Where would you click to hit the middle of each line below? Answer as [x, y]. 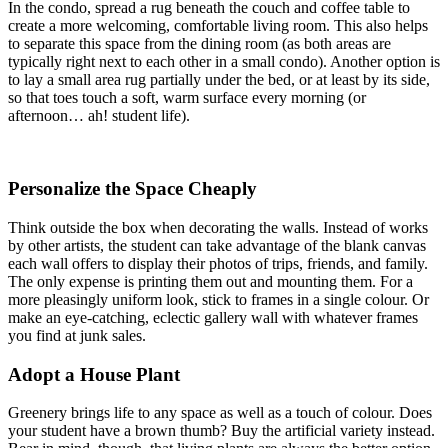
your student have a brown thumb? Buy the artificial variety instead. [221, 431]
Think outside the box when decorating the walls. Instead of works [218, 227]
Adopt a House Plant [94, 374]
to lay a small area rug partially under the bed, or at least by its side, [219, 80]
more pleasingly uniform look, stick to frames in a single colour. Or [218, 299]
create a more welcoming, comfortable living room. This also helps [218, 26]
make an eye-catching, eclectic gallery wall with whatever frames [213, 317]
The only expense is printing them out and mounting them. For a [210, 281]
